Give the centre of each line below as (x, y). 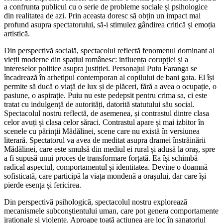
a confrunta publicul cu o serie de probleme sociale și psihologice (106, 6)
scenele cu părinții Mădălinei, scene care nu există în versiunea (102, 131)
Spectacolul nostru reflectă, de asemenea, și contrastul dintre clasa (107, 113)
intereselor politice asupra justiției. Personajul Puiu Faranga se (101, 68)
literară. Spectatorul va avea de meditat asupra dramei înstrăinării (105, 140)
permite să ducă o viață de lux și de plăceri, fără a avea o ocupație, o (110, 86)
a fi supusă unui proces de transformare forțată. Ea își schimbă (101, 158)
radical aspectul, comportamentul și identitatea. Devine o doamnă (106, 167)
